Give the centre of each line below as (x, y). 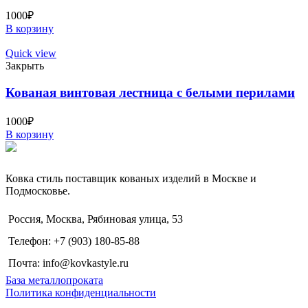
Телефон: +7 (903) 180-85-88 (74, 241)
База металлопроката (54, 280)
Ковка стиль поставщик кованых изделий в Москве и (131, 178)
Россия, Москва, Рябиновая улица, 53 (96, 219)
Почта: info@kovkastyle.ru (68, 263)
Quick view (31, 54)
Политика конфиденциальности (81, 292)
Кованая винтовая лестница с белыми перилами (150, 93)
